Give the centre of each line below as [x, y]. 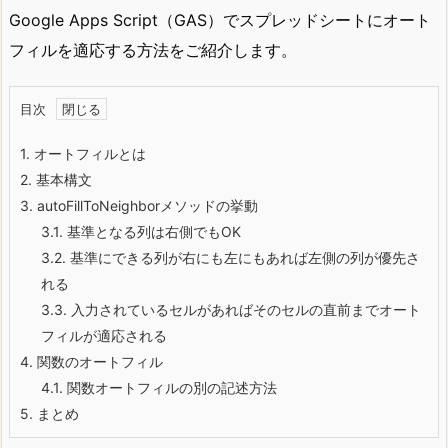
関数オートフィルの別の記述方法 [170, 387]
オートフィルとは [88, 153]
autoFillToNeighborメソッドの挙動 [145, 205]
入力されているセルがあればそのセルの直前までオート [244, 309]
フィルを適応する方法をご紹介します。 [153, 50]
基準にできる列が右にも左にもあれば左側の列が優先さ [243, 257]
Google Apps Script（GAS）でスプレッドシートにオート [220, 20]
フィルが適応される [104, 335]
